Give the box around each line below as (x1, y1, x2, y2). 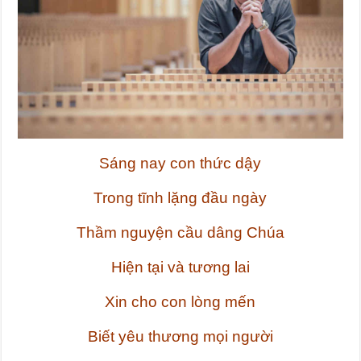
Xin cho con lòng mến (105, 293, 256, 311)
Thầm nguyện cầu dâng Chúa (76, 224, 284, 242)
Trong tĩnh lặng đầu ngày (93, 189, 268, 207)
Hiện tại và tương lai (110, 259, 250, 276)
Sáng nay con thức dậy (99, 155, 262, 172)
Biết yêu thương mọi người (87, 328, 273, 346)
